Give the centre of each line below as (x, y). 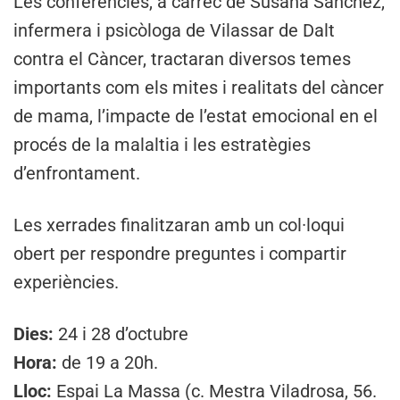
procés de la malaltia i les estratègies (162, 144)
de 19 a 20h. (110, 362)
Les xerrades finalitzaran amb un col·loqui (179, 225)
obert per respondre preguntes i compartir (180, 253)
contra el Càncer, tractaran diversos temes (182, 58)
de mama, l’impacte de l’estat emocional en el (196, 116)
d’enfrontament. (77, 173)
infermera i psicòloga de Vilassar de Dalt (174, 30)
